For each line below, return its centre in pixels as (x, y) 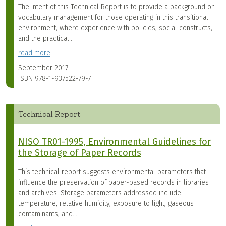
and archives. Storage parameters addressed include (100, 193)
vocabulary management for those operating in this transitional (113, 18)
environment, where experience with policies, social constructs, (115, 28)
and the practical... (46, 39)
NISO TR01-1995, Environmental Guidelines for (115, 142)
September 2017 (43, 68)
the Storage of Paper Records (80, 153)
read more (34, 53)
